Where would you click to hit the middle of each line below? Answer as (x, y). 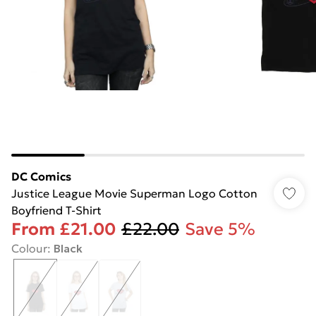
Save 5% (220, 229)
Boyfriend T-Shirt (56, 210)
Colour (29, 248)
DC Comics (41, 176)
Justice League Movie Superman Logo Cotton (134, 193)
